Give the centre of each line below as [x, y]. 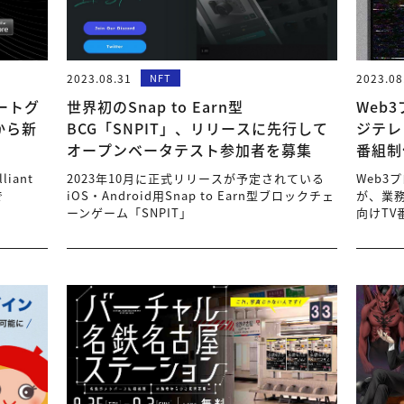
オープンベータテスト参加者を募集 [190, 150]
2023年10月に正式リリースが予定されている [196, 178]
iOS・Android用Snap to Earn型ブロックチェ [201, 195]
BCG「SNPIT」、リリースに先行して [198, 128]
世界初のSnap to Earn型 [156, 106]
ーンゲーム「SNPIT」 [130, 212]
